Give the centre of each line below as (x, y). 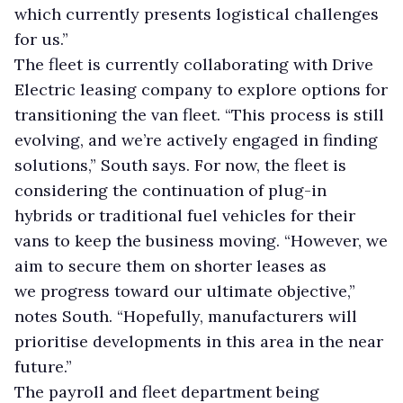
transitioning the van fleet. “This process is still (199, 114)
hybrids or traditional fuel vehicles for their (185, 215)
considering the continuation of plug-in (170, 190)
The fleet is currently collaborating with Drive (194, 64)
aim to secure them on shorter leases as (170, 265)
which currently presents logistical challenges (197, 13)
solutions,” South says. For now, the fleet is (180, 165)
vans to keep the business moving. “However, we (201, 240)
